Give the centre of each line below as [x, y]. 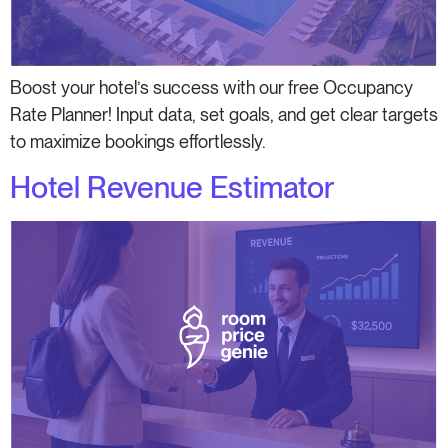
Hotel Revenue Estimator [172, 187]
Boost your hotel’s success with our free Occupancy [211, 88]
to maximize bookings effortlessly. [138, 142]
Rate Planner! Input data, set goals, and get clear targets [224, 115]
